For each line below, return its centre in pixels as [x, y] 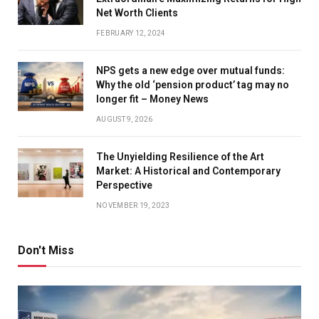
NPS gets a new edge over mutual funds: [190, 71]
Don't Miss [46, 251]
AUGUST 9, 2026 [125, 120]
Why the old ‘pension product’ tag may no [193, 85]
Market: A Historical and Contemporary [188, 171]
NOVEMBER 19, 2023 [133, 206]
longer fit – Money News [152, 99]
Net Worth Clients [137, 13]
